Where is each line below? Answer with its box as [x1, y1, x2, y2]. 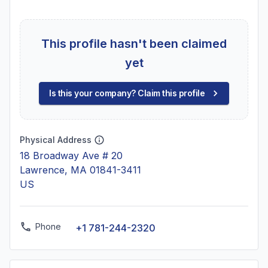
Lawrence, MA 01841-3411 [20, 164, 141, 176]
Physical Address [20, 135, 92, 145]
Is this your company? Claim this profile [49, 88, 205, 98]
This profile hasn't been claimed [41, 36, 227, 51]
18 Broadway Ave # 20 [20, 150, 123, 162]
